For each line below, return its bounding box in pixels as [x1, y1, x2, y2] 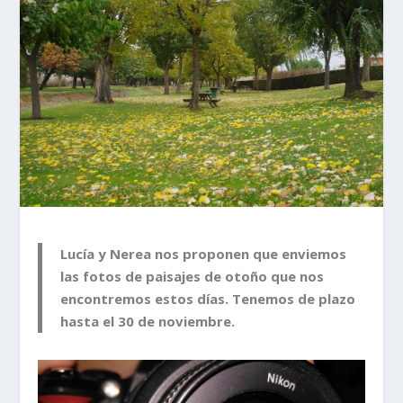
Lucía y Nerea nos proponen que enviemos [60, 244, 347, 263]
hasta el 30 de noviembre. [60, 311, 236, 330]
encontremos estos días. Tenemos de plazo [60, 289, 356, 308]
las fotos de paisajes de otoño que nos [60, 266, 325, 285]
